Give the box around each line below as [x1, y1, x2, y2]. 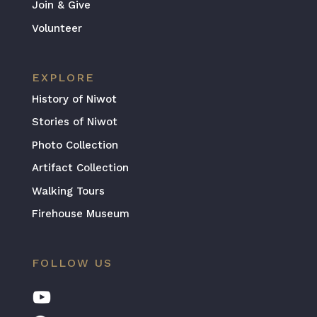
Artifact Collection [31, 161, 129, 175]
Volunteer [31, 21, 82, 35]
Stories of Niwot [31, 115, 117, 129]
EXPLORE [31, 70, 95, 84]
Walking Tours [31, 184, 105, 197]
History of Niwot [31, 92, 117, 105]
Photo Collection [31, 138, 118, 151]
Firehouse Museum [31, 207, 129, 221]
